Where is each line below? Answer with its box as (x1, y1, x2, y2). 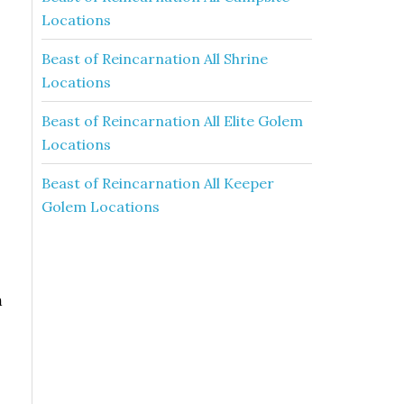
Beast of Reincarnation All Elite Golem (41, 112, 303, 130)
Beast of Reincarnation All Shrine (41, 50, 268, 68)
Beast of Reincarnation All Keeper (41, 174, 274, 192)
